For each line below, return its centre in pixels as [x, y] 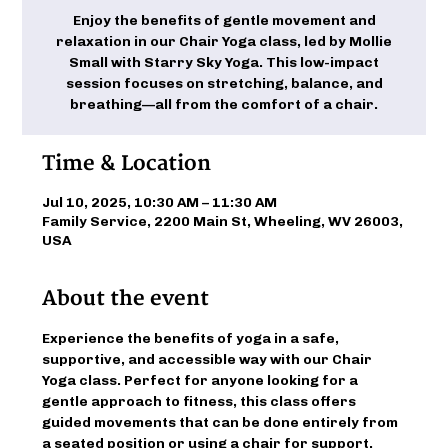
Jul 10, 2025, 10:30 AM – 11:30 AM [160, 202]
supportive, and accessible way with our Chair [209, 359]
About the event [126, 298]
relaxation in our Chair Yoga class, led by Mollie [224, 41]
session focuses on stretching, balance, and [224, 83]
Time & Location [127, 163]
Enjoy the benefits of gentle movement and [224, 20]
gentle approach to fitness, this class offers [201, 401]
